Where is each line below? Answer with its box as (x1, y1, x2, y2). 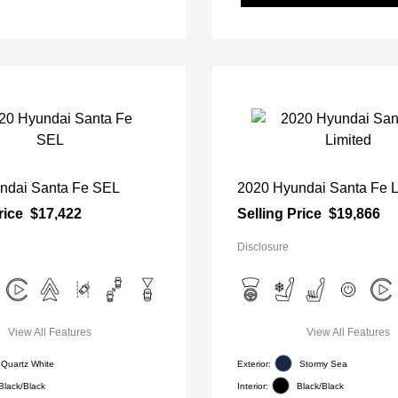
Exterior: (237, 358, 271, 369)
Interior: (237, 380, 268, 391)
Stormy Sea (299, 358, 347, 369)
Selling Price (237, 206, 322, 221)
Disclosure (237, 241, 289, 253)
